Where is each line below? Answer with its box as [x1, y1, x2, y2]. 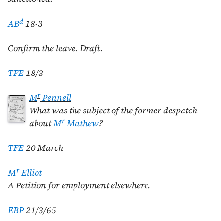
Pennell [40, 92, 71, 104]
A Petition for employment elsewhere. [8, 180, 150, 192]
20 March [26, 142, 63, 154]
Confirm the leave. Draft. [8, 42, 103, 55]
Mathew [65, 117, 99, 130]
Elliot [19, 167, 42, 179]
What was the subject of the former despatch [29, 105, 197, 117]
